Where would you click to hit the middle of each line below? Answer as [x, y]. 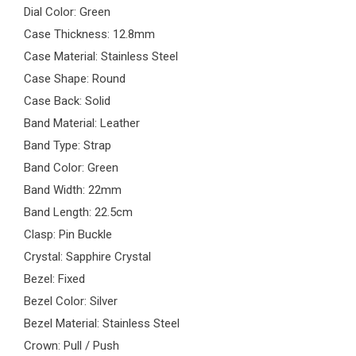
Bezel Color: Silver [71, 302]
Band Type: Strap [68, 146]
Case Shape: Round [75, 79]
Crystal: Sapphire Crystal [87, 257]
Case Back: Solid [67, 101]
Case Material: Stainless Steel [101, 57]
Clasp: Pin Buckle [68, 235]
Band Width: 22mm [73, 190]
